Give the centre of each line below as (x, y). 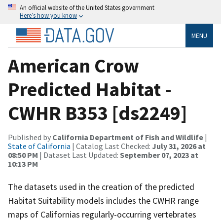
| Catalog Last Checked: (111, 146)
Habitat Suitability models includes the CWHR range (103, 200)
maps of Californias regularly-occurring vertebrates (102, 214)
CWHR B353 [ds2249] (97, 113)
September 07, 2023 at (159, 155)
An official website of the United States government (87, 7)
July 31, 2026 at (179, 146)
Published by (30, 137)
